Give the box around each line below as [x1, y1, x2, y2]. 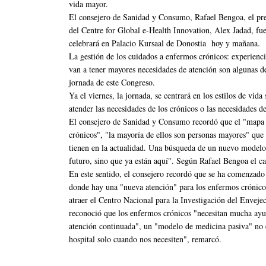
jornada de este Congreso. [69, 76, 155, 88]
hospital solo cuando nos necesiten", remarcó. [69, 233, 221, 245]
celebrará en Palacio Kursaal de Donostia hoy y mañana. [69, 37, 260, 49]
